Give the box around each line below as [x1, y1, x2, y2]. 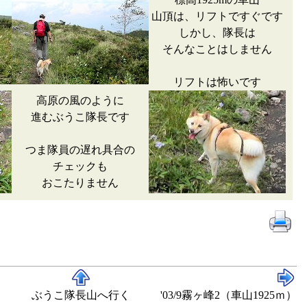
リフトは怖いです [173, 76, 261, 88]
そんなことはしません [162, 43, 272, 55]
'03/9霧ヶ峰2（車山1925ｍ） [160, 289, 297, 301]
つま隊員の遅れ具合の [25, 144, 135, 156]
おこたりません [42, 177, 119, 188]
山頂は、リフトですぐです [151, 10, 283, 22]
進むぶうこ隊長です [31, 111, 130, 123]
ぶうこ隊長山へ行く [31, 289, 130, 301]
